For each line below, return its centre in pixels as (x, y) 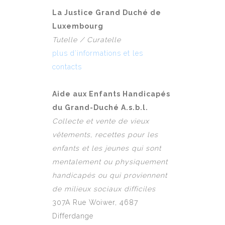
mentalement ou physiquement (110, 162)
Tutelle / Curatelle (87, 40)
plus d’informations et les (98, 53)
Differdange (73, 216)
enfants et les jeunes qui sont (107, 148)
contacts (67, 67)
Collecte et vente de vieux (101, 121)
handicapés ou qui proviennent (110, 176)
